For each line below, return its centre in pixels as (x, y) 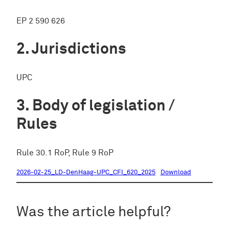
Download (176, 173)
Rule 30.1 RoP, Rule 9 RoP (65, 153)
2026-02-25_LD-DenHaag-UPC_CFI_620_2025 (86, 173)
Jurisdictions (79, 50)
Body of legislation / (104, 106)
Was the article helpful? (94, 212)
